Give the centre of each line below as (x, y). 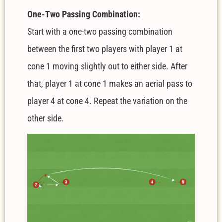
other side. (46, 118)
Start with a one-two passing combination (100, 32)
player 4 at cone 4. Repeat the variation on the (107, 101)
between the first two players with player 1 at (105, 49)
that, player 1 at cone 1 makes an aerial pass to (110, 84)
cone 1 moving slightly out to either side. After (107, 66)
